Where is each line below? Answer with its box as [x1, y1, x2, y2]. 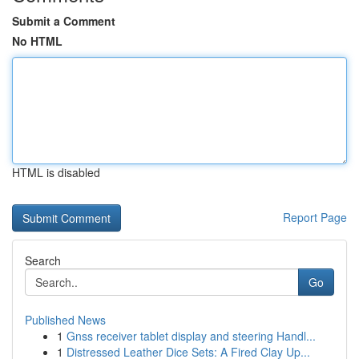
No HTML [12, 33, 63, 49]
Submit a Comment [12, 13, 115, 29]
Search [25, 252, 61, 268]
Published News [25, 312, 106, 328]
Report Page [283, 209, 347, 225]
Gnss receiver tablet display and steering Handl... [67, 328, 316, 344]
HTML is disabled [12, 164, 100, 180]
